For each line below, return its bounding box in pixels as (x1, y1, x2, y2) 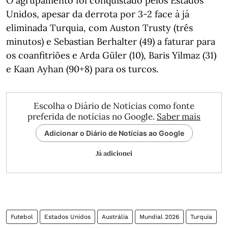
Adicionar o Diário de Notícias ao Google (44, 128, 184, 137)
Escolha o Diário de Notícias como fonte (34, 100, 194, 111)
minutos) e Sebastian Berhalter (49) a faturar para (6, 35, 215, 47)
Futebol (11, 213, 33, 220)
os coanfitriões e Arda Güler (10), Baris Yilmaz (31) (6, 49, 216, 61)
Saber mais (157, 110, 201, 122)
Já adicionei (96, 148, 132, 158)
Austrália (102, 213, 128, 220)
